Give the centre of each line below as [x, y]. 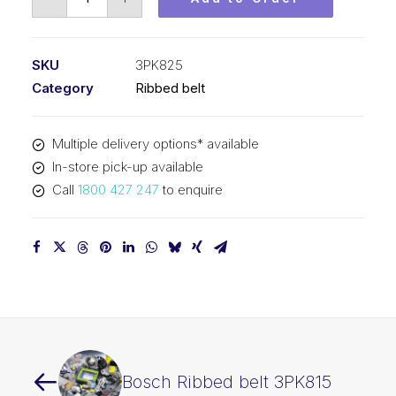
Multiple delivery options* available [155, 144]
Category [63, 88]
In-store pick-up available [127, 167]
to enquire [190, 190]
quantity [89, 80]
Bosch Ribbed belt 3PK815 [227, 382]
